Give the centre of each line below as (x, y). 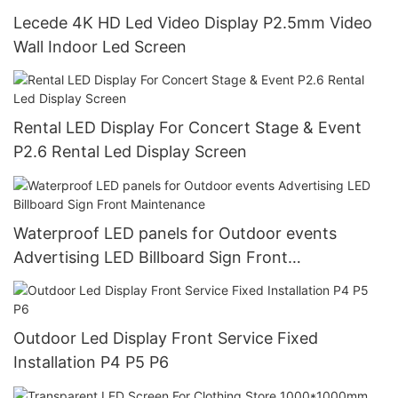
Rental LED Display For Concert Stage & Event (187, 128)
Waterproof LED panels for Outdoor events (175, 233)
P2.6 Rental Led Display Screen (130, 152)
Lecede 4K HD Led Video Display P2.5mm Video (193, 22)
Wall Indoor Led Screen (100, 46)
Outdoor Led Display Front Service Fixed (166, 338)
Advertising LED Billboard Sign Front (151, 257)
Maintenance (62, 281)
